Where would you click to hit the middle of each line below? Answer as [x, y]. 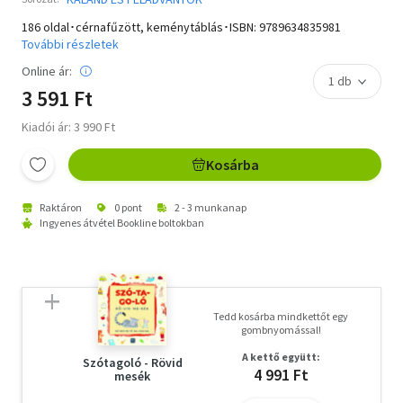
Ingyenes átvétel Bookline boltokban [122, 222]
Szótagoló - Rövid [132, 362]
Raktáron [61, 207]
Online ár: [47, 71]
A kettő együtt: [281, 356]
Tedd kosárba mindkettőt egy [281, 316]
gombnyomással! [281, 329]
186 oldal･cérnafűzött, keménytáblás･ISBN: [140, 27]
